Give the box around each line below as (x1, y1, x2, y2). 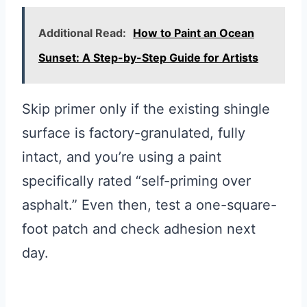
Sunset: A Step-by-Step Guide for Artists (38, 50, 258, 64)
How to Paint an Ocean (133, 25, 254, 40)
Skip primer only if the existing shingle (22, 100, 270, 117)
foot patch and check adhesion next (22, 220, 256, 237)
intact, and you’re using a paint (22, 148, 221, 165)
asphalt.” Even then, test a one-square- (22, 196, 277, 213)
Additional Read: (38, 25, 126, 40)
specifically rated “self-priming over (22, 172, 251, 189)
